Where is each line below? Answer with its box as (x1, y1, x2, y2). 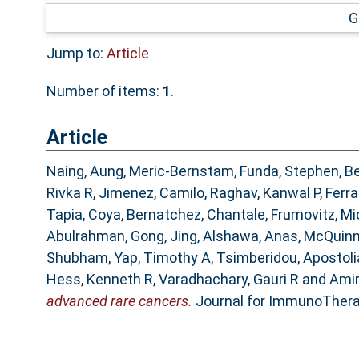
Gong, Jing (130, 228, 197, 245)
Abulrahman (46, 228, 125, 245)
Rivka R (46, 184, 93, 202)
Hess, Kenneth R (46, 271, 153, 288)
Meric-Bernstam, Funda (128, 163, 279, 180)
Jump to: (46, 44, 107, 62)
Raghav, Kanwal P (209, 184, 320, 202)
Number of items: (46, 82, 163, 99)
